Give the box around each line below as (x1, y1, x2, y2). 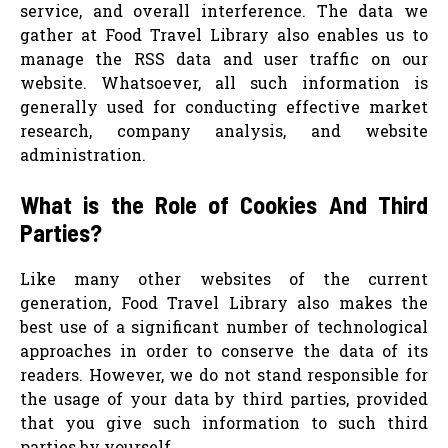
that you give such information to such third (20, 412, 428, 434)
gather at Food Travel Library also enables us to (20, 24, 428, 46)
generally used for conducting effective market (20, 96, 428, 118)
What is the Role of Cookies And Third (20, 190, 428, 220)
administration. (20, 144, 154, 166)
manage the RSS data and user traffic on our (20, 48, 428, 70)
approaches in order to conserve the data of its (20, 340, 428, 362)
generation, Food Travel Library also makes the (20, 292, 428, 314)
